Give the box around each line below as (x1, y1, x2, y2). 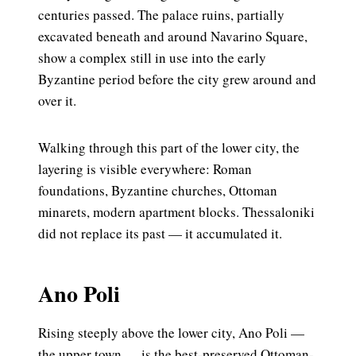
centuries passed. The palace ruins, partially (38, 6, 284, 25)
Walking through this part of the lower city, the (38, 138, 300, 157)
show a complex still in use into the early (38, 48, 266, 68)
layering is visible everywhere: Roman (38, 160, 252, 179)
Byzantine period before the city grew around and (38, 70, 316, 89)
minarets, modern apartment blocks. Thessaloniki (38, 203, 315, 222)
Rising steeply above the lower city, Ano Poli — (38, 323, 304, 342)
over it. (38, 91, 76, 110)
